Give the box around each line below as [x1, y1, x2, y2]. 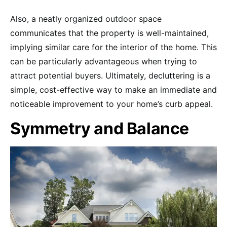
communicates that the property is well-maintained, [10, 27, 209, 38]
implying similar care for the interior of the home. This [10, 42, 217, 52]
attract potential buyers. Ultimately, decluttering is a [10, 70, 210, 81]
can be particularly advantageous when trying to [10, 56, 197, 66]
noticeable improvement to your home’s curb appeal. [10, 98, 213, 109]
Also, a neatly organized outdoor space [10, 13, 162, 24]
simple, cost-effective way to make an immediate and [10, 84, 217, 95]
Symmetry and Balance [10, 118, 189, 138]
